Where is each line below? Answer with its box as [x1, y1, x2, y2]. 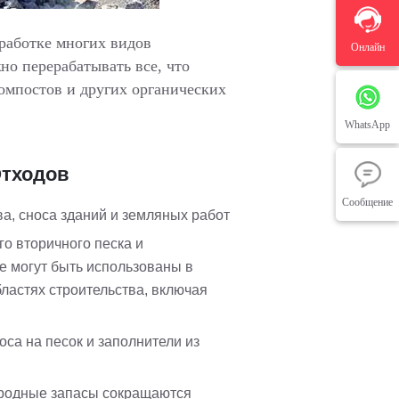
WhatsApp [345, 118, 390, 131]
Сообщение [342, 196, 393, 208]
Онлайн [350, 41, 385, 53]
